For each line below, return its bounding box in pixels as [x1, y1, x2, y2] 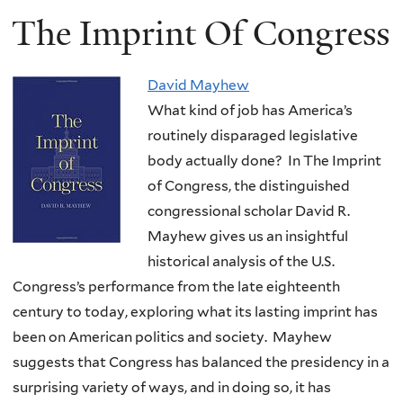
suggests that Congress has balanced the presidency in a [13, 353, 390, 371]
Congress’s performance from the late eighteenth [13, 277, 340, 295]
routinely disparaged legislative [148, 126, 358, 144]
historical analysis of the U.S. [148, 252, 335, 270]
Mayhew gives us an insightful [148, 227, 348, 245]
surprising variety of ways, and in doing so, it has [13, 378, 331, 396]
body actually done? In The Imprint [148, 151, 381, 169]
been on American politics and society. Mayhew [13, 327, 332, 345]
